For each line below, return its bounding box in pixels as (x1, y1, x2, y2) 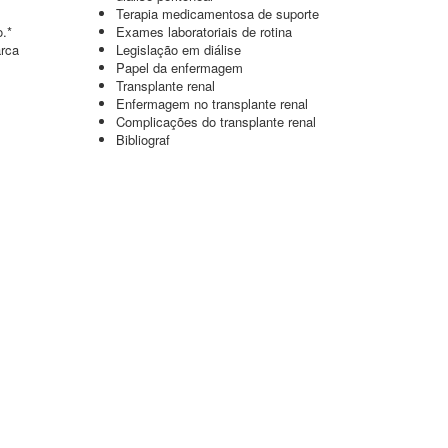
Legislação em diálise (116, 40, 241, 59)
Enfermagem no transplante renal (116, 94, 308, 113)
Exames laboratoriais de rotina (116, 22, 292, 41)
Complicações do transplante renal (116, 112, 316, 131)
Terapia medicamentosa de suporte (116, 4, 319, 23)
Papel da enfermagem (116, 58, 243, 77)
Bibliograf (116, 130, 170, 149)
